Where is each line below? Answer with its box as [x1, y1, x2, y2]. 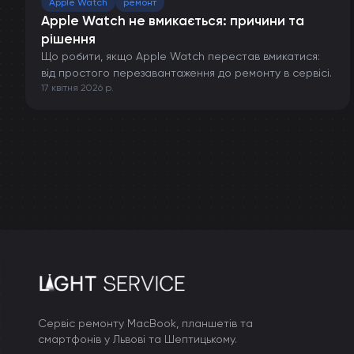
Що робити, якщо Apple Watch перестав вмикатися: [41, 50, 320, 62]
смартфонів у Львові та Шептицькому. [38, 333, 237, 345]
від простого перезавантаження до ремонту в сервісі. [41, 66, 332, 79]
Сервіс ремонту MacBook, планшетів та [38, 317, 253, 330]
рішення [41, 31, 96, 47]
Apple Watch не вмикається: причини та [41, 13, 304, 28]
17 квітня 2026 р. [41, 82, 114, 93]
